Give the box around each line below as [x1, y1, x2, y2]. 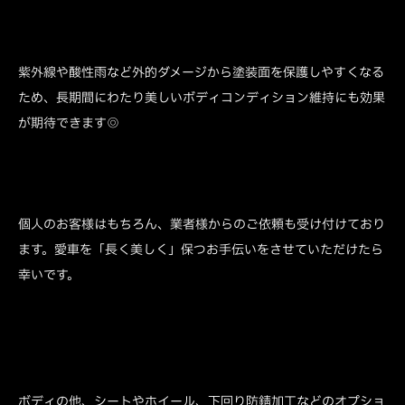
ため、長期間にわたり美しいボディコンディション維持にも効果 [18, 90, 385, 105]
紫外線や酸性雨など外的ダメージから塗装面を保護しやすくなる [18, 65, 384, 80]
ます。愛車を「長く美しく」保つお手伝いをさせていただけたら [18, 242, 383, 257]
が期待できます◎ [18, 116, 119, 130]
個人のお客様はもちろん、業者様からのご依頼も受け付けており [18, 217, 385, 231]
